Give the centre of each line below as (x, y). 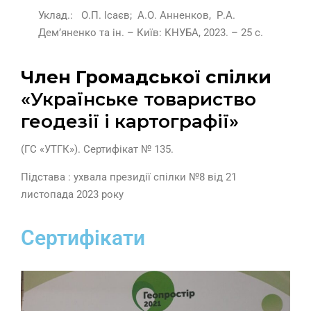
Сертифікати (83, 238)
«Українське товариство (138, 100)
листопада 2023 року (72, 195)
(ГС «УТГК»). (52, 150)
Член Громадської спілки (146, 77)
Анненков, (187, 16)
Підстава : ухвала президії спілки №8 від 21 (129, 177)
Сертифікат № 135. (130, 150)
